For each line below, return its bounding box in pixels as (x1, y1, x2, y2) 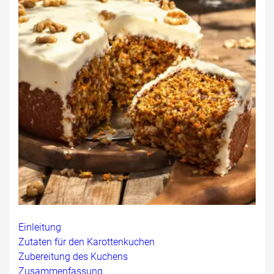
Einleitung (18, 221, 61, 233)
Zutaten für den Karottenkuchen (18, 235, 155, 248)
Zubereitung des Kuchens (18, 250, 128, 262)
